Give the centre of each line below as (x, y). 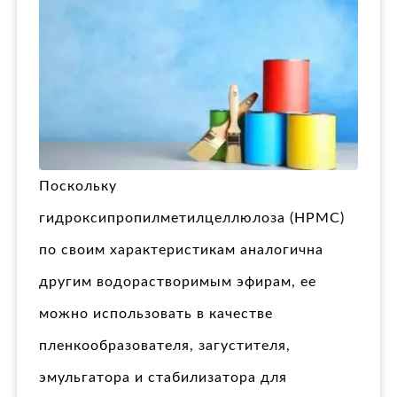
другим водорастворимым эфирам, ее (178, 281)
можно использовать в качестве (156, 313)
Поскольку (78, 186)
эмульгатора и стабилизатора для (163, 377)
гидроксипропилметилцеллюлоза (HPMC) (192, 218)
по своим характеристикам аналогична (181, 249)
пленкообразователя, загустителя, (165, 345)
